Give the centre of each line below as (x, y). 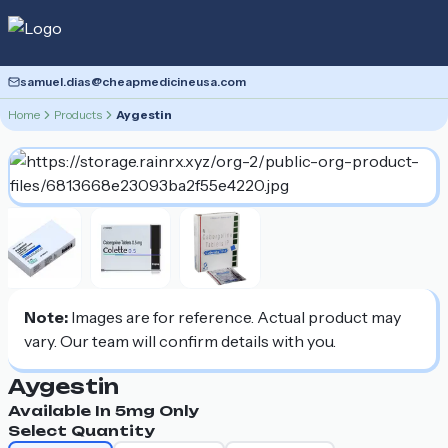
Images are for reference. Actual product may (236, 316)
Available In (61, 410)
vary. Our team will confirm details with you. (180, 340)
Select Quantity (81, 430)
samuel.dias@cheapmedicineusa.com (133, 81)
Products (78, 114)
